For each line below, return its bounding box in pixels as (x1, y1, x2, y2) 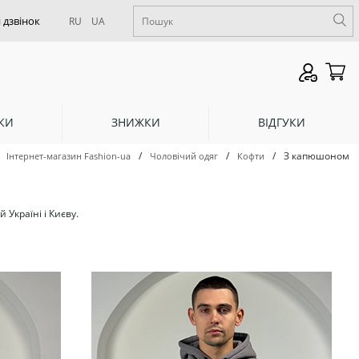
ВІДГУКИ (257, 114, 305, 130)
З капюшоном (284, 149, 349, 163)
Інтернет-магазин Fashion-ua (6, 150, 131, 163)
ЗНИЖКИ (111, 114, 160, 130)
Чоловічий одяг (150, 150, 218, 163)
